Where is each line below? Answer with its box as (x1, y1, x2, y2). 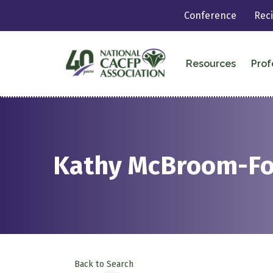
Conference (184, 10, 237, 21)
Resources (185, 57, 236, 69)
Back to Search (74, 258, 133, 269)
